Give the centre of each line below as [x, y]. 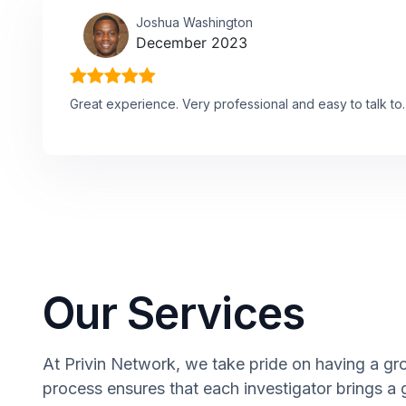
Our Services [174, 313]
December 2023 [192, 42]
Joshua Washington [194, 22]
